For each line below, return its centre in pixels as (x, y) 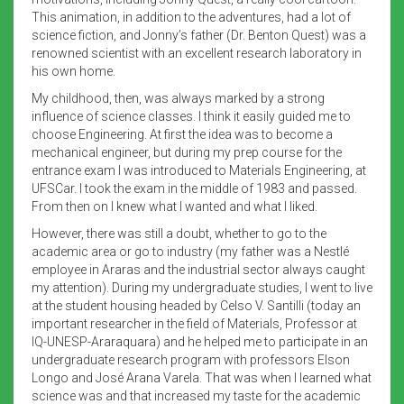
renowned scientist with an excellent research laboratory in (197, 53)
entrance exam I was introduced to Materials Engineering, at (199, 170)
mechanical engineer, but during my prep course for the (187, 152)
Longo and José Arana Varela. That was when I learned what (202, 377)
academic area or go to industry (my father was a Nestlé (190, 251)
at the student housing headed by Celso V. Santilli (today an (196, 305)
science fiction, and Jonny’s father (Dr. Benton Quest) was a (199, 35)
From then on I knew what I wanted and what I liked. (174, 206)
